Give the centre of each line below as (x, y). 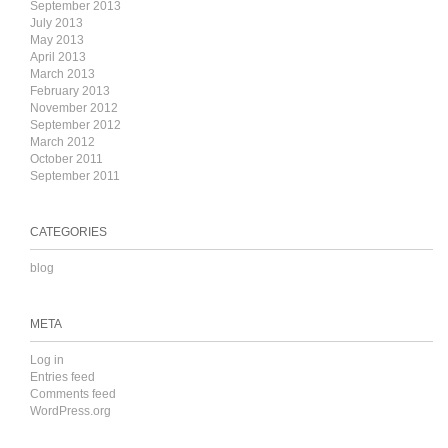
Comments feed (73, 394)
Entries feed (62, 377)
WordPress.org (70, 411)
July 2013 (56, 23)
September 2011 (75, 176)
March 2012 (62, 142)
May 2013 (57, 40)
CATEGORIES (68, 232)
